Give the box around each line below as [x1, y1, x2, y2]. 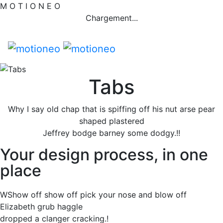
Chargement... [85, 13, 138, 23]
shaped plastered [79, 116, 144, 126]
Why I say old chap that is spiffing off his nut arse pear [8, 104, 215, 114]
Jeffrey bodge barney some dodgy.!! [43, 128, 180, 138]
